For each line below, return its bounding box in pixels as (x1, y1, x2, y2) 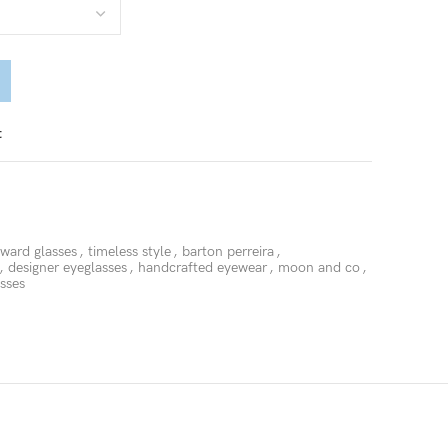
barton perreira (182, 243, 274, 260)
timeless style (88, 243, 171, 260)
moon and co (278, 259, 360, 276)
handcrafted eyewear (138, 259, 267, 276)
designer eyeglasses (8, 259, 127, 276)
